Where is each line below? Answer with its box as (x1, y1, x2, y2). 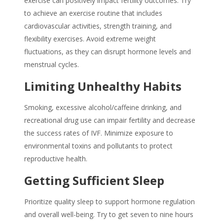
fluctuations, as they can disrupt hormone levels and (24, 47, 191, 57)
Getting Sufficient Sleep (24, 172, 164, 189)
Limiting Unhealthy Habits (24, 78, 182, 95)
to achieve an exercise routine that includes (24, 8, 162, 18)
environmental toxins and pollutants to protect (24, 141, 173, 151)
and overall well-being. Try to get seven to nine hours (24, 210, 193, 220)
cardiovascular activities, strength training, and (24, 21, 172, 31)
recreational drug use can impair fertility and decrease (24, 115, 195, 125)
